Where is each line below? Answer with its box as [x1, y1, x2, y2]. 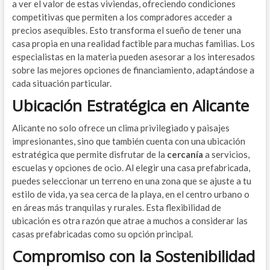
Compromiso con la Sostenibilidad [11, 245, 255, 267]
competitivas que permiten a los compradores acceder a [11, 11, 232, 22]
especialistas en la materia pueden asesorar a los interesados [11, 51, 255, 62]
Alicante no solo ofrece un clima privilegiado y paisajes [11, 122, 230, 133]
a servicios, [202, 149, 250, 160]
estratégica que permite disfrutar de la [11, 149, 167, 160]
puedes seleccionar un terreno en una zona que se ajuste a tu [11, 175, 251, 186]
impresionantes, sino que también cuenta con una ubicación [11, 136, 245, 146]
